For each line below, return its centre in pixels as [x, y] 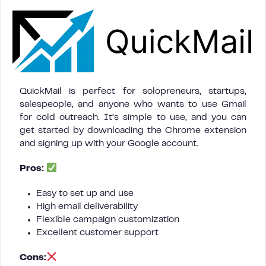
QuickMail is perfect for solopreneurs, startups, [133, 92]
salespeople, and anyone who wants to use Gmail [133, 105]
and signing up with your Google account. [109, 144]
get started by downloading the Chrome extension [133, 131]
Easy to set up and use [85, 194]
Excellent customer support [97, 233]
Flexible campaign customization [108, 220]
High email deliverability [87, 207]
